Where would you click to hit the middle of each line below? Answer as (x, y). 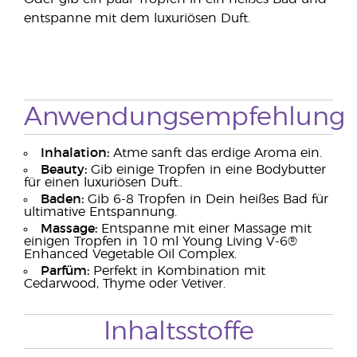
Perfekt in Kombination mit (177, 271)
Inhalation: (75, 153)
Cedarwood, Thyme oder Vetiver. (125, 284)
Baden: (62, 199)
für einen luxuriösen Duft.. (103, 182)
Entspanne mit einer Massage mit (204, 229)
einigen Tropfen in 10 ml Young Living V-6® (161, 241)
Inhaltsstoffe (178, 331)
